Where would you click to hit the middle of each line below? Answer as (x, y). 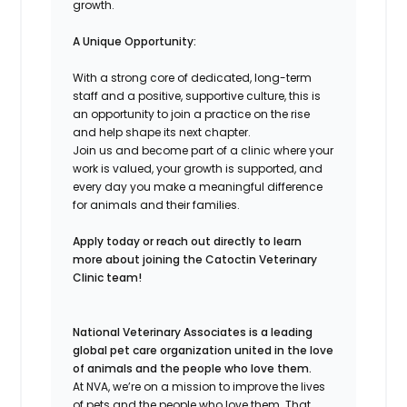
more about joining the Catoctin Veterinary (195, 259)
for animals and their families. (157, 204)
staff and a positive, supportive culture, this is (197, 95)
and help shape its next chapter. (162, 132)
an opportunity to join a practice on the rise (192, 114)
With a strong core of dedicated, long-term (193, 77)
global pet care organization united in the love (203, 350)
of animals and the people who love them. (193, 368)
